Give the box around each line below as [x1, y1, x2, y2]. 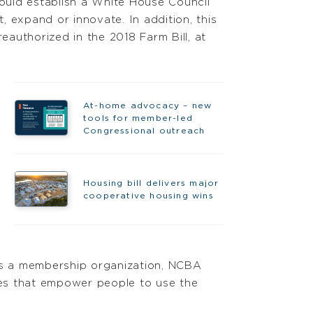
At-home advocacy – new [82, 101, 212, 110]
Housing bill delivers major [82, 178, 219, 187]
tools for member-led [82, 113, 193, 122]
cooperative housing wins [82, 191, 214, 200]
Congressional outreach [82, 126, 205, 135]
